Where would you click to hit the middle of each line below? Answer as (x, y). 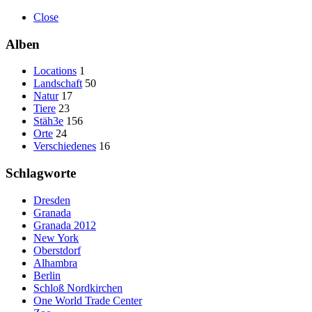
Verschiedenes (65, 146)
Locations (55, 71)
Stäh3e (48, 121)
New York (56, 237)
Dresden (52, 200)
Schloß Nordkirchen (78, 288)
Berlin (47, 275)
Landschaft (58, 84)
